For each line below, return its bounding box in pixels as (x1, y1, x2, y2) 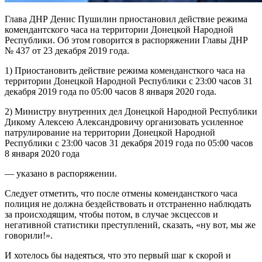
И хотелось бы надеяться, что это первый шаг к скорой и (5, 250, 231, 260)
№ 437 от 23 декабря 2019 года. (5, 45, 129, 56)
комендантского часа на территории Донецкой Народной (5, 24, 233, 35)
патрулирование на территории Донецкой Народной (5, 127, 215, 137)
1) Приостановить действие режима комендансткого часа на (5, 65, 245, 75)
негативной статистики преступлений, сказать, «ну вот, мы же (5, 219, 256, 230)
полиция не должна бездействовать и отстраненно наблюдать (5, 198, 251, 209)
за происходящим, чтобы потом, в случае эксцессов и (5, 209, 218, 219)
